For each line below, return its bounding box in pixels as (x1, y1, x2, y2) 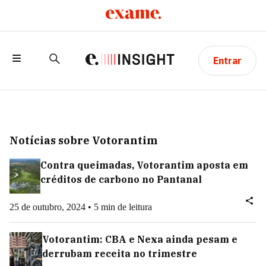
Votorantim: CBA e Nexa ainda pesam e (42, 233, 237, 245)
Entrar (213, 55, 242, 66)
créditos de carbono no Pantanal (40, 173, 202, 185)
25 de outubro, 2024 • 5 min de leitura (9, 202, 152, 212)
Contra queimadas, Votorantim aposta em (40, 159, 249, 171)
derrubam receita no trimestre (42, 248, 197, 259)
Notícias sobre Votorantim (9, 134, 157, 147)
